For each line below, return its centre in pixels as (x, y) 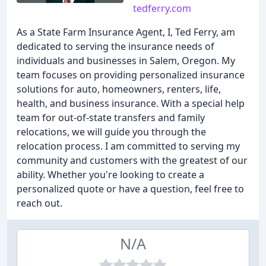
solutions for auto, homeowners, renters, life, (119, 89)
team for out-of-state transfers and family (111, 118)
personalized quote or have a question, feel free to (130, 189)
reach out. (39, 203)
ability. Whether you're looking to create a (110, 175)
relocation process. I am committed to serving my (128, 146)
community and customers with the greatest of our (132, 160)
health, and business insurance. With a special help (131, 103)
